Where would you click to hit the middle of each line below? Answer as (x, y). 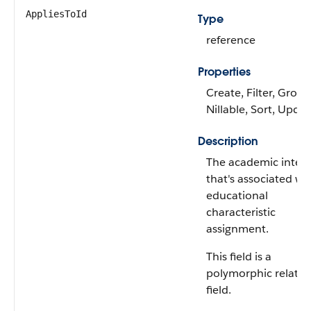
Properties (224, 72)
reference (231, 40)
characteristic (241, 212)
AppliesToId (56, 14)
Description (228, 141)
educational (237, 195)
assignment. (237, 229)
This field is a (239, 257)
